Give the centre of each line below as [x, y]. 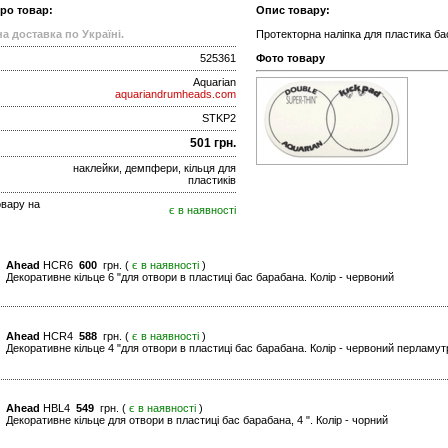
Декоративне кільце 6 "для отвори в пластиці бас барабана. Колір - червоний [200, 277]
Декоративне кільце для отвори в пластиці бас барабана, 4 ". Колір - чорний [197, 420]
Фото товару [290, 58]
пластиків [212, 180]
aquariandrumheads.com [175, 94]
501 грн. [213, 143]
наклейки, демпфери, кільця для [154, 168]
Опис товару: [293, 10]
